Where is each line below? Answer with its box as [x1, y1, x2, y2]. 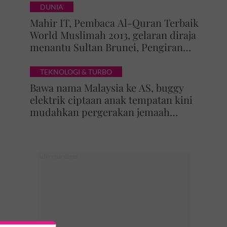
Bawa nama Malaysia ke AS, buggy [29, 81, 184, 94]
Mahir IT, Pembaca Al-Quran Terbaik [29, 16, 199, 29]
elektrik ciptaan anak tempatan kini [29, 93, 193, 106]
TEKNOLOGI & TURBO [40, 67, 112, 76]
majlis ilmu [29, 117, 81, 131]
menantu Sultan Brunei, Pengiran [29, 40, 183, 54]
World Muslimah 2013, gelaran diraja [29, 28, 196, 42]
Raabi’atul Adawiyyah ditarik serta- [29, 52, 191, 66]
